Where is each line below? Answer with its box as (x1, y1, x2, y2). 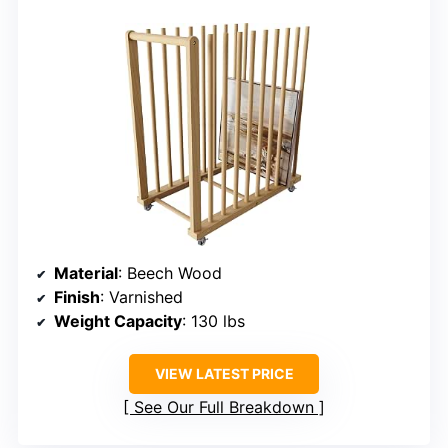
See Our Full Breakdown (134, 397, 314, 418)
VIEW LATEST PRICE (154, 365, 294, 383)
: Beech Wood (118, 263, 222, 284)
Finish (54, 287, 100, 308)
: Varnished (100, 287, 183, 308)
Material (54, 263, 118, 284)
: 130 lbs (182, 311, 245, 332)
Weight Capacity (54, 311, 182, 332)
